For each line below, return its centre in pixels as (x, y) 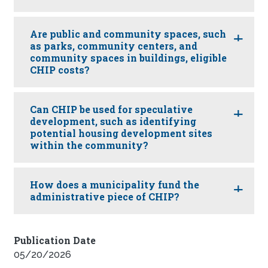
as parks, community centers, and (114, 46)
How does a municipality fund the (115, 185)
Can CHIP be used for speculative (111, 109)
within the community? (89, 145)
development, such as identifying (113, 121)
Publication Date (55, 240)
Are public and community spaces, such (128, 34)
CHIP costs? (60, 70)
